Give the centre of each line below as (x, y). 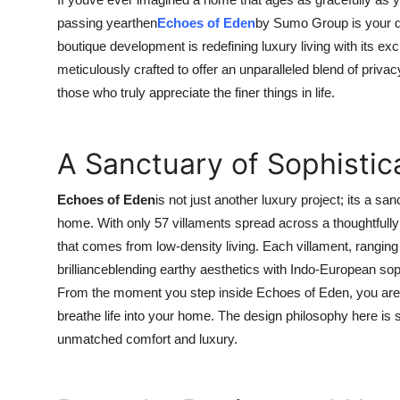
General (39, 284)
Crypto (37, 109)
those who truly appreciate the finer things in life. (196, 92)
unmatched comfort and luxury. (147, 339)
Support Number (70, 371)
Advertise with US (75, 65)
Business (42, 153)
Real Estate (51, 328)
